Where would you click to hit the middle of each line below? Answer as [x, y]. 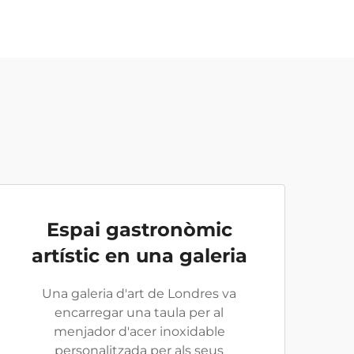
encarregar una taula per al [139, 313]
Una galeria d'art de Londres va [139, 294]
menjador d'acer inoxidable [139, 331]
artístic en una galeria [139, 256]
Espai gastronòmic [139, 230]
